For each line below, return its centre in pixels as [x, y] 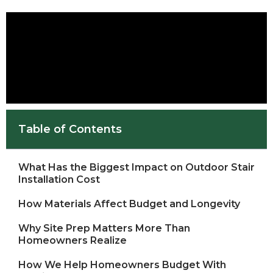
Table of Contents [70, 129]
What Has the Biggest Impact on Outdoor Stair [136, 168]
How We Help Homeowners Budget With [122, 265]
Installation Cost [59, 180]
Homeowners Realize [73, 241]
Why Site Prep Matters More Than [104, 229]
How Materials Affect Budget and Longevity [129, 204]
